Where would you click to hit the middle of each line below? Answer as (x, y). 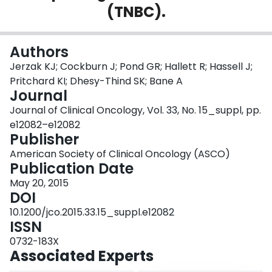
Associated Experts (82, 256)
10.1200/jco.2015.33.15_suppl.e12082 (92, 212)
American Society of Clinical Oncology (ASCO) (120, 154)
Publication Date (72, 169)
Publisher (44, 140)
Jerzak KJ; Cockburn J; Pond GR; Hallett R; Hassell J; (131, 67)
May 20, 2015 (39, 183)
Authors (39, 52)
